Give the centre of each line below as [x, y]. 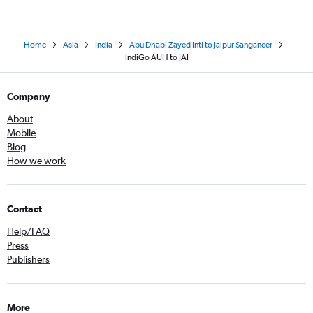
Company [29, 96]
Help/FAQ [28, 231]
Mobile [21, 133]
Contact [24, 209]
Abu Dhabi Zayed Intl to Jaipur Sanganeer [201, 45]
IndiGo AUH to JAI [156, 57]
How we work [36, 161]
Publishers [28, 259]
